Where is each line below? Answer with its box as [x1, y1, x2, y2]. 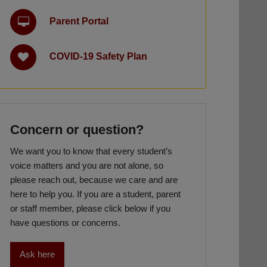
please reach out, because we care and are [10, 175, 178, 185]
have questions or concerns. [10, 218, 120, 228]
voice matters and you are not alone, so [10, 160, 163, 171]
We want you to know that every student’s [10, 146, 172, 157]
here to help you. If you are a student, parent [10, 189, 181, 200]
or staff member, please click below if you [10, 203, 170, 214]
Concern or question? [10, 122, 144, 138]
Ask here [20, 249, 55, 260]
